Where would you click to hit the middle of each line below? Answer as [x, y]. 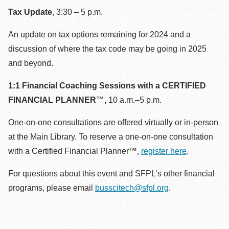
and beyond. [31, 63]
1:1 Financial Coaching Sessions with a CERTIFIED [107, 86]
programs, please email [52, 188]
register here [164, 151]
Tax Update [30, 12]
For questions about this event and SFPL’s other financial [111, 174]
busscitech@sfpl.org [132, 188]
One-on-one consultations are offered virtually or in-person [113, 122]
